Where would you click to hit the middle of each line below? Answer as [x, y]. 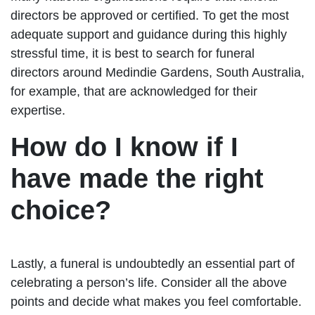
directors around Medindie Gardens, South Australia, [157, 72]
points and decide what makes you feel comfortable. [156, 301]
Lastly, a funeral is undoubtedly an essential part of [153, 263]
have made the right [137, 178]
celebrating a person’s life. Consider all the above [149, 282]
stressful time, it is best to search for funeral [133, 53]
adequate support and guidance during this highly [149, 34]
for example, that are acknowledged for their [134, 91]
